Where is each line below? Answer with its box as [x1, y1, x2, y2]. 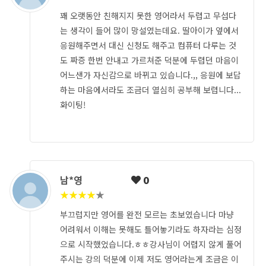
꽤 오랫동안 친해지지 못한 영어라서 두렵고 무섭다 [60, 9, 236, 22]
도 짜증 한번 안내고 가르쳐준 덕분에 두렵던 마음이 [60, 54, 239, 66]
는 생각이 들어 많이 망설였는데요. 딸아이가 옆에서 [60, 24, 239, 37]
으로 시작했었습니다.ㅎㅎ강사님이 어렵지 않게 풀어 [60, 238, 242, 251]
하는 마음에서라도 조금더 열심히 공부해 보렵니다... [60, 84, 241, 96]
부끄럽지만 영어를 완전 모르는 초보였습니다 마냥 [60, 208, 234, 221]
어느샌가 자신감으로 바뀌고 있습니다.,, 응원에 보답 [60, 69, 241, 81]
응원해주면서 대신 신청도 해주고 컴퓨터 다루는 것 [60, 39, 236, 52]
